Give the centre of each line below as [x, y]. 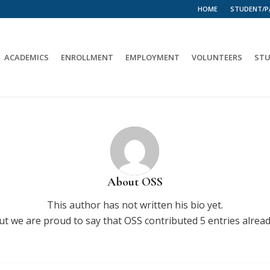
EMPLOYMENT [153, 57]
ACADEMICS [27, 57]
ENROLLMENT [87, 57]
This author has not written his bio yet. [135, 205]
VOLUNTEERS [217, 57]
